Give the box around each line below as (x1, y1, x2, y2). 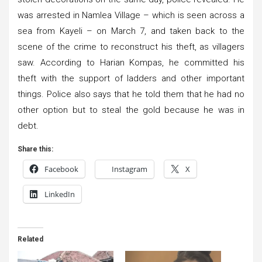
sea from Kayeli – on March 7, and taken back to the (18, 25, 244, 36)
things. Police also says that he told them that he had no (18, 88, 244, 99)
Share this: (18, 144, 53, 153)
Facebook (44, 163, 78, 174)
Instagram (112, 163, 147, 174)
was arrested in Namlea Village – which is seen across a (18, 9, 244, 20)
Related (18, 235, 43, 243)
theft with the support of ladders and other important (18, 73, 244, 84)
